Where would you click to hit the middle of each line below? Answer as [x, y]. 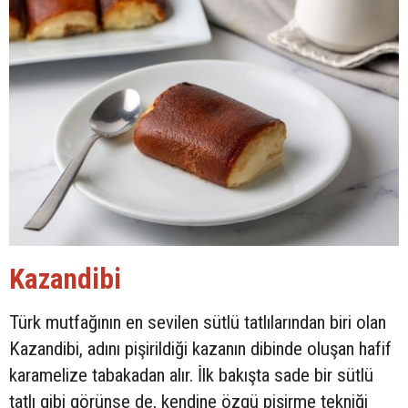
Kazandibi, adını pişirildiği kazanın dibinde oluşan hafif [200, 348]
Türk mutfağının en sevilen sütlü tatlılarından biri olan [198, 322]
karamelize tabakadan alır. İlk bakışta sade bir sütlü [191, 375]
